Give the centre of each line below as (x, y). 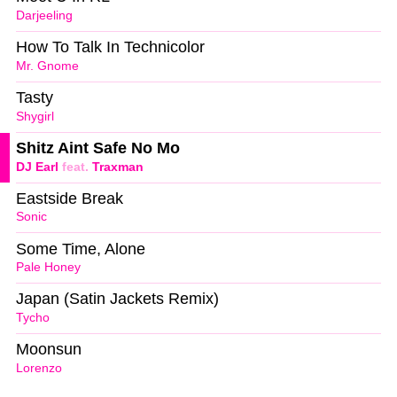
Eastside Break (70, 198)
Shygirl (35, 116)
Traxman (118, 167)
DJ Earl (37, 167)
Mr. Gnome (47, 66)
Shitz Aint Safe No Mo (98, 148)
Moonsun (49, 350)
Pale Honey (48, 268)
